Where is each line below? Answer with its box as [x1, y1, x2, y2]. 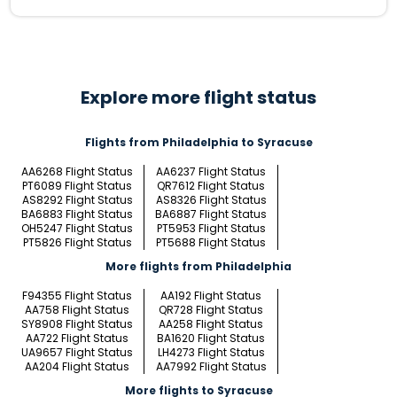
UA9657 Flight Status [21, 345, 133, 361]
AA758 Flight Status [25, 302, 129, 318]
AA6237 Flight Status [156, 164, 266, 180]
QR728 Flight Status [159, 302, 263, 318]
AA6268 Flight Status [21, 164, 133, 180]
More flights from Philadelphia [105, 259, 292, 275]
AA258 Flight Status [159, 316, 263, 332]
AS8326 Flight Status [155, 192, 267, 208]
